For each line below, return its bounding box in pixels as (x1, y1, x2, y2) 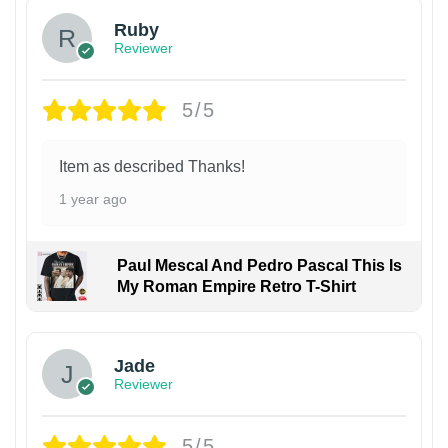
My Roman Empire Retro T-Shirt (116, 277, 356, 295)
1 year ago (59, 190, 127, 207)
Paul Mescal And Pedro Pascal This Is (116, 256, 402, 274)
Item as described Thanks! (59, 157, 245, 175)
